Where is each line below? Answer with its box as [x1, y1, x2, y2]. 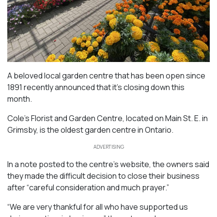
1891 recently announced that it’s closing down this [7, 81, 185, 93]
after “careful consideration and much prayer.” [7, 182, 170, 193]
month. [7, 93, 33, 104]
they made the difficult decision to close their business [7, 170, 200, 181]
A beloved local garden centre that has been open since [7, 70, 205, 81]
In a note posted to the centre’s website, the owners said [7, 158, 209, 170]
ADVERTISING [93, 143, 124, 150]
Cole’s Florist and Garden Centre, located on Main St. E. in [7, 112, 208, 124]
